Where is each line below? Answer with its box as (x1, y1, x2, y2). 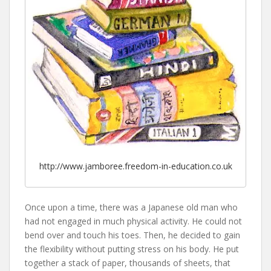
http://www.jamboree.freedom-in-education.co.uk (39, 160, 232, 172)
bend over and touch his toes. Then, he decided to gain (25, 229, 240, 241)
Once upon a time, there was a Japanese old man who (25, 201, 238, 214)
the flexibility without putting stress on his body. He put (25, 243, 239, 255)
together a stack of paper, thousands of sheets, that (25, 257, 230, 269)
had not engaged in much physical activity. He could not (25, 215, 242, 227)
